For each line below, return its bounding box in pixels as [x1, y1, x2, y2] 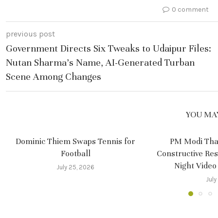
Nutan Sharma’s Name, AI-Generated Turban [6, 56, 195, 69]
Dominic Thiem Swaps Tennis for [16, 136, 136, 146]
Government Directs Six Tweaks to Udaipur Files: [6, 42, 211, 54]
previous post [6, 29, 55, 38]
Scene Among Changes [6, 71, 101, 83]
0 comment [172, 5, 209, 14]
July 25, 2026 [56, 163, 95, 171]
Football [60, 148, 91, 159]
